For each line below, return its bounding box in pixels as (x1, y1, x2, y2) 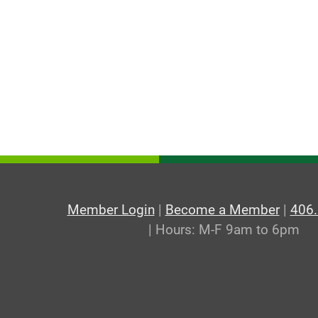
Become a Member (165, 202, 280, 218)
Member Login (67, 202, 155, 218)
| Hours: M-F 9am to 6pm (148, 221, 300, 238)
